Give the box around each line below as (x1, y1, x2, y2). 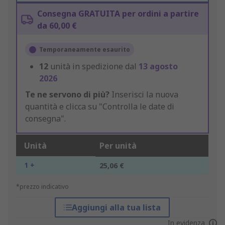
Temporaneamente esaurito (39, 45, 130, 54)
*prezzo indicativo (16, 182, 69, 191)
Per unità (99, 140, 137, 152)
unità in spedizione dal (50, 61, 139, 72)
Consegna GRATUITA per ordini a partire (37, 8, 199, 20)
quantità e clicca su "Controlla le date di (25, 101, 174, 113)
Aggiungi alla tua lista (72, 202, 161, 213)
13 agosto (139, 61, 178, 72)
